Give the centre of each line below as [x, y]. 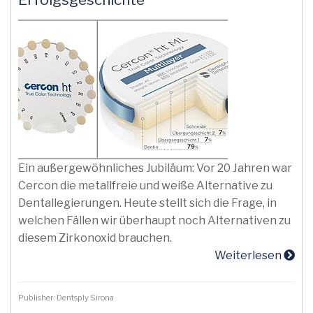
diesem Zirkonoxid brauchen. [95, 238]
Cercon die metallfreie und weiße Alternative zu [145, 185]
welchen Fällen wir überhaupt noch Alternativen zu [154, 220]
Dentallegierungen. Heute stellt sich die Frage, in [147, 203]
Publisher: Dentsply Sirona [67, 298]
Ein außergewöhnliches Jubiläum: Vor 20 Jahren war [155, 168]
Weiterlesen [249, 255]
